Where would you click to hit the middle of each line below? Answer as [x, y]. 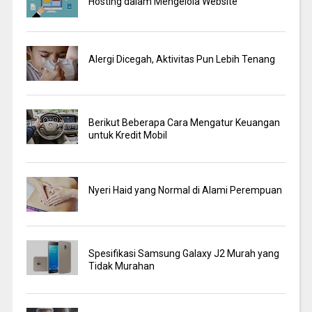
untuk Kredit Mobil [128, 135]
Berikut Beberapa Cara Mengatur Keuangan [185, 123]
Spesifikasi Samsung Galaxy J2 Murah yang [184, 254]
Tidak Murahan [122, 266]
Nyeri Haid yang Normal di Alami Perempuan [186, 190]
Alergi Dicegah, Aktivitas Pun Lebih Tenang [182, 60]
